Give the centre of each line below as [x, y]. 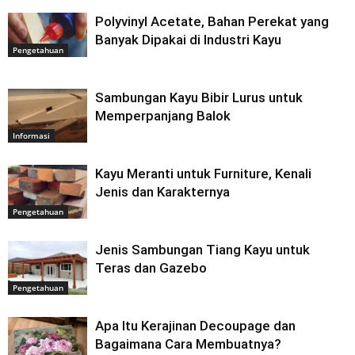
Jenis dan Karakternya [162, 191]
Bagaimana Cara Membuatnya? [188, 344]
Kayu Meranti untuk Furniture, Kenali [203, 173]
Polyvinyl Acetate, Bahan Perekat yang [212, 21]
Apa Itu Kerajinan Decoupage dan [195, 325]
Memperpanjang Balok [163, 115]
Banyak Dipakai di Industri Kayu [188, 39]
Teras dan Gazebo [151, 267]
